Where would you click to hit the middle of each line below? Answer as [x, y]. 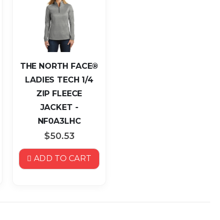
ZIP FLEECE [59, 93]
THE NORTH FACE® [59, 66]
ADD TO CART [63, 159]
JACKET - [59, 107]
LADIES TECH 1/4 [59, 80]
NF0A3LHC [59, 121]
